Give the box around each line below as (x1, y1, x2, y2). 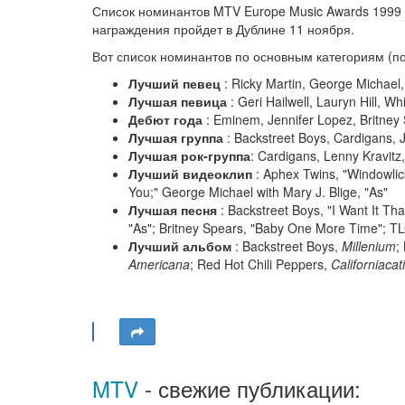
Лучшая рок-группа (128, 146, 250, 165)
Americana (128, 255, 190, 273)
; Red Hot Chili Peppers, (190, 255, 331, 273)
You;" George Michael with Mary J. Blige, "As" (128, 183, 388, 201)
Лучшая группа (128, 128, 227, 146)
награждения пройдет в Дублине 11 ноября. (92, 20, 354, 38)
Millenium (342, 237, 396, 255)
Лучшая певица (128, 92, 231, 110)
